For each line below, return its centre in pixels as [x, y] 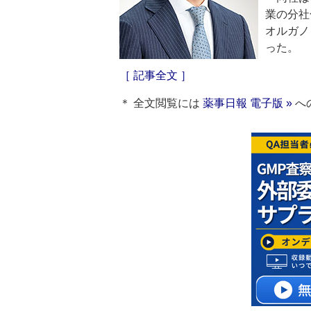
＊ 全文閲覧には [161, 103]
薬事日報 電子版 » [247, 103]
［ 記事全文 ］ [155, 75]
